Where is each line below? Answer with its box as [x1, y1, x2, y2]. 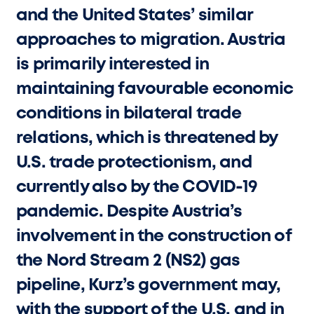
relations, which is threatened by [16, 131, 278, 146]
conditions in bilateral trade [16, 107, 241, 121]
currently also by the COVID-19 [16, 180, 258, 195]
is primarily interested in [16, 57, 210, 72]
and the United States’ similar [16, 8, 253, 23]
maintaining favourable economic [16, 82, 294, 97]
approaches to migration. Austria [16, 33, 286, 48]
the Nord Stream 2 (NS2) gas [16, 254, 240, 268]
